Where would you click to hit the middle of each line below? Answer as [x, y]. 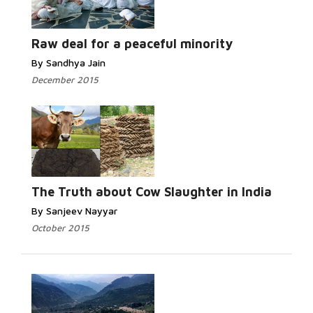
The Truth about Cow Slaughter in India [152, 192]
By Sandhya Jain [68, 63]
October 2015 [60, 228]
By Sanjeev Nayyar [74, 211]
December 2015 [65, 80]
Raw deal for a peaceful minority [132, 44]
